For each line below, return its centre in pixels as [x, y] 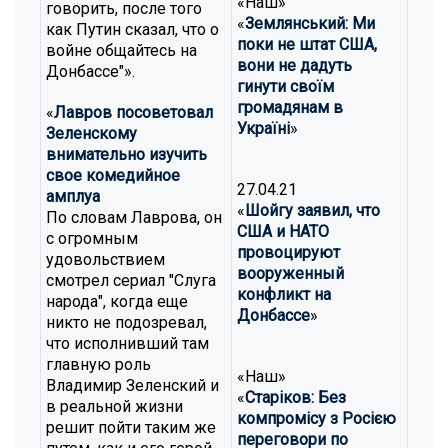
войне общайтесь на [121, 50]
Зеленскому [91, 133]
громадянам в [290, 107]
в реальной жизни [114, 406]
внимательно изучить [126, 154]
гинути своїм [285, 86]
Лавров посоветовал [133, 112]
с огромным [92, 238]
